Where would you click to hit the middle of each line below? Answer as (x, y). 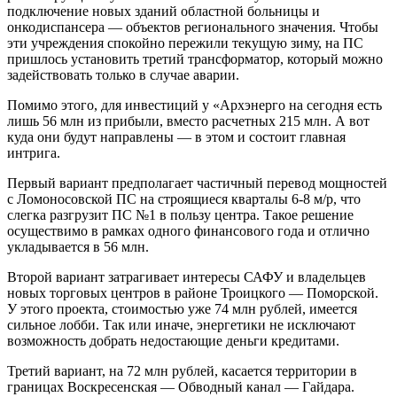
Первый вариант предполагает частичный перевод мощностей (197, 183)
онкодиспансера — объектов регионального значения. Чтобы (193, 27)
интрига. (34, 153)
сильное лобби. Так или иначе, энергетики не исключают (181, 325)
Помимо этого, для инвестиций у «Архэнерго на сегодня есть (195, 105)
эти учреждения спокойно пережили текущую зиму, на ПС (185, 43)
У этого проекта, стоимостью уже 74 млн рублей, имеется (182, 309)
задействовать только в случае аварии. (123, 75)
